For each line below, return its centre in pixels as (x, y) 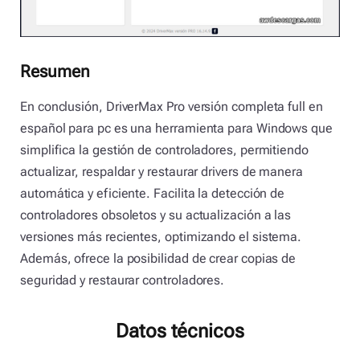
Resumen (55, 71)
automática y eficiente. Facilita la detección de (153, 194)
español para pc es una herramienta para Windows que (176, 129)
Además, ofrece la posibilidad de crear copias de (158, 259)
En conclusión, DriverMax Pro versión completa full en (172, 107)
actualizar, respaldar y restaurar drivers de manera (162, 172)
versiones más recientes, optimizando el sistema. (161, 237)
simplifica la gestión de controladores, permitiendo (164, 150)
